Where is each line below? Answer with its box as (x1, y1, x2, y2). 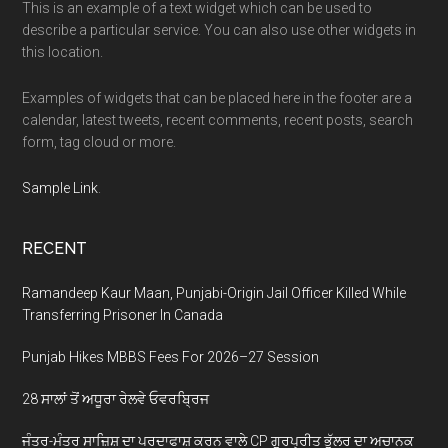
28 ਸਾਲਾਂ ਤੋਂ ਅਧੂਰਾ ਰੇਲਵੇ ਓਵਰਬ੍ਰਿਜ (22, 391, 210, 408)
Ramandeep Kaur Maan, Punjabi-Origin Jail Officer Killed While (22, 285, 407, 302)
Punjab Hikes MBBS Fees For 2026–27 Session (22, 349, 320, 366)
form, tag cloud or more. (22, 134, 177, 151)
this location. (22, 44, 104, 61)
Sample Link (22, 180, 99, 197)
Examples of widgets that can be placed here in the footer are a (22, 90, 413, 107)
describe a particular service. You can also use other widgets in (22, 22, 417, 39)
